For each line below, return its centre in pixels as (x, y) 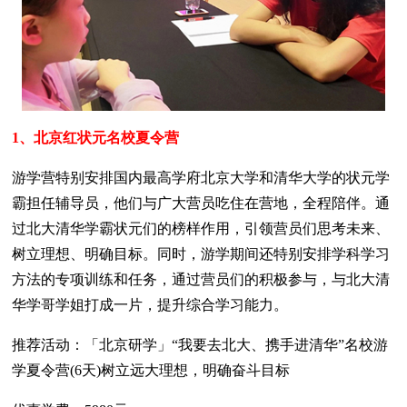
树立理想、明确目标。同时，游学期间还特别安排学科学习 (201, 253)
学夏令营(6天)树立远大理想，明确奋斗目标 (151, 370)
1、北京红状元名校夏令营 (96, 137)
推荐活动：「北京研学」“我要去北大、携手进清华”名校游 (200, 344)
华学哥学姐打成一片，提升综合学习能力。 (150, 304)
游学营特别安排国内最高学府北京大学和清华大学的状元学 (201, 177)
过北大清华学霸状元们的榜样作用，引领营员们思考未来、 (201, 228)
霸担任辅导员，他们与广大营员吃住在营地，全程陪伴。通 (201, 203)
